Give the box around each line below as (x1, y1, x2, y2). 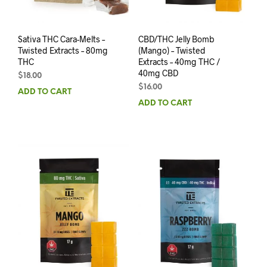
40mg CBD (138, 67, 178, 78)
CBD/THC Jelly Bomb (138, 33, 215, 44)
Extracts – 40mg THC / (138, 56, 220, 67)
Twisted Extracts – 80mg (18, 45, 108, 55)
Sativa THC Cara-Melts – (18, 33, 105, 44)
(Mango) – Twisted (138, 45, 206, 55)
